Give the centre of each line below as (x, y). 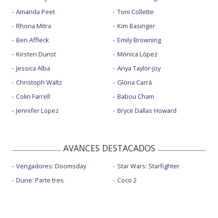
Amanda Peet (36, 11)
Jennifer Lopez (37, 110)
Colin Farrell (33, 96)
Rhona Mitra (34, 26)
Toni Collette (135, 11)
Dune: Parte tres (40, 180)
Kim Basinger (136, 26)
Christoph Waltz (39, 82)
